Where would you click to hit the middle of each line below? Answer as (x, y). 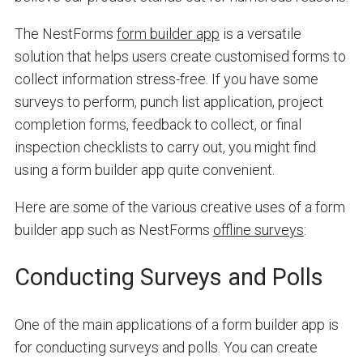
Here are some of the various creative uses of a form (179, 207)
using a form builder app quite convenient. (144, 169)
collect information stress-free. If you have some (166, 79)
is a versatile (260, 33)
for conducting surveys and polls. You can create (166, 347)
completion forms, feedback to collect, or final (158, 124)
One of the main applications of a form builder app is (176, 324)
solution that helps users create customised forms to (180, 56)
